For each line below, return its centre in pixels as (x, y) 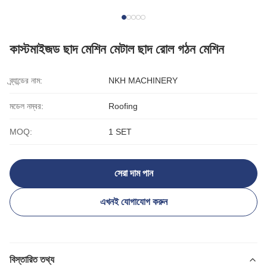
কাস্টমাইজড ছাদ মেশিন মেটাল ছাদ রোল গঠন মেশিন (117, 49)
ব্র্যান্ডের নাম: (26, 80)
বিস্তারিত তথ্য (32, 260)
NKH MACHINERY (143, 80)
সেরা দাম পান (133, 173)
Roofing (123, 106)
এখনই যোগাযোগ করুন (133, 202)
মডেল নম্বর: (27, 106)
